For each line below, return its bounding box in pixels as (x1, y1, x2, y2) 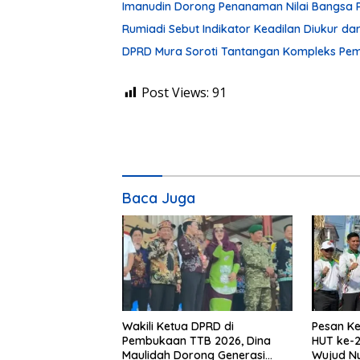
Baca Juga (122, 188, 195, 207)
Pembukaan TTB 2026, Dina (122, 333, 271, 348)
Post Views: (141, 83, 209, 101)
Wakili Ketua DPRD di (122, 318, 234, 333)
